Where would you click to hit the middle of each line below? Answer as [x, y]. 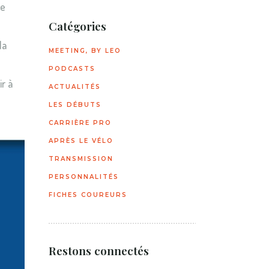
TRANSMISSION [81, 159]
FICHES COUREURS [88, 195]
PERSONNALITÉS [84, 177]
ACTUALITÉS [75, 87]
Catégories [77, 26]
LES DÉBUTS [75, 105]
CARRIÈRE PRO [80, 123]
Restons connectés [99, 250]
